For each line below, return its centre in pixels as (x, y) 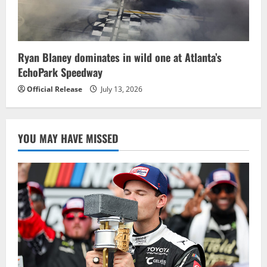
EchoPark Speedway (60, 72)
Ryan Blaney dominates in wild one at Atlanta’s (120, 58)
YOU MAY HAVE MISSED (68, 139)
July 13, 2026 (121, 89)
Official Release (55, 89)
